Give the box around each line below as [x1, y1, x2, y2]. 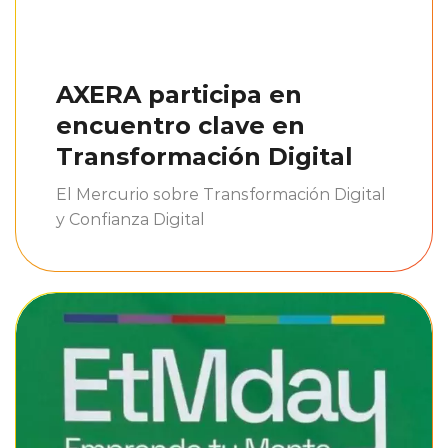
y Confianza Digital [56, 208, 205, 230]
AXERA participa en [56, 77, 302, 110]
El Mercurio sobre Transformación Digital [56, 183, 386, 205]
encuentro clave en [56, 108, 305, 141]
